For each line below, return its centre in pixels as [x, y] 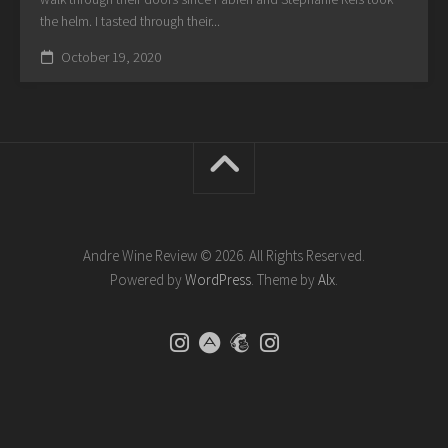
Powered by [147, 279]
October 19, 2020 [109, 56]
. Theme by [284, 279]
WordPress [218, 279]
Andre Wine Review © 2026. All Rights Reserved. [224, 255]
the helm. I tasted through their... [130, 20]
